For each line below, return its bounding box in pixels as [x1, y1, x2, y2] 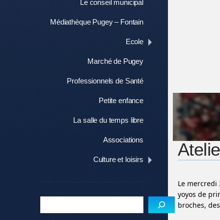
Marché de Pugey [87, 57, 143, 65]
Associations [103, 136, 143, 144]
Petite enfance [99, 96, 143, 105]
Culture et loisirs [93, 155, 143, 164]
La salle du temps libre [73, 116, 143, 124]
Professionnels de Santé [67, 77, 143, 85]
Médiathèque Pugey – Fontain [50, 18, 143, 26]
